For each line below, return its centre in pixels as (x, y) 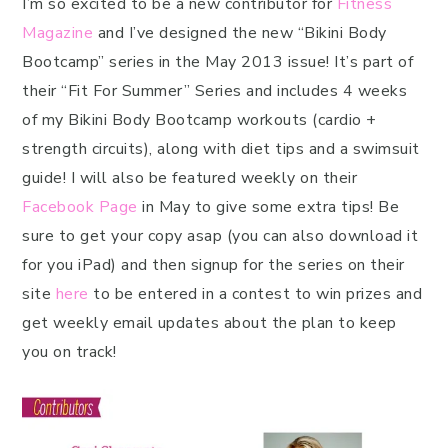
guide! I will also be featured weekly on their (189, 177)
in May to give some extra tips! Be (268, 206)
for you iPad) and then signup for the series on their (213, 264)
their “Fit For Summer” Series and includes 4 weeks (214, 90)
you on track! (69, 351)
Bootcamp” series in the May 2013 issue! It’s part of (217, 61)
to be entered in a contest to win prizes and (255, 293)
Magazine (57, 32)
